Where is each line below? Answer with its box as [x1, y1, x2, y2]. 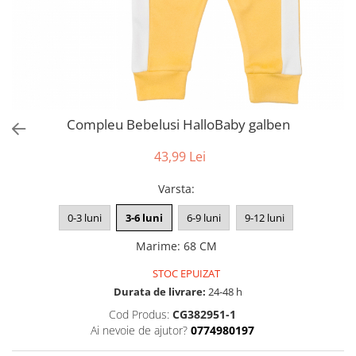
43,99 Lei [153, 148, 206, 165]
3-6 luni [126, 211, 163, 225]
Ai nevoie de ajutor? [90, 323, 188, 338]
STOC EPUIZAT [150, 266, 220, 281]
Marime [136, 238, 177, 253]
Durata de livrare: [114, 284, 206, 299]
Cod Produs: [108, 307, 169, 322]
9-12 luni [245, 211, 284, 225]
